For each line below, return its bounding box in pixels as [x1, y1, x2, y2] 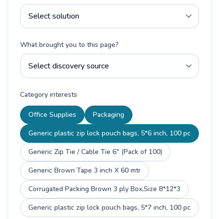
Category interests [20, 90, 77, 99]
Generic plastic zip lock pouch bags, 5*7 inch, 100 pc [28, 203, 191, 212]
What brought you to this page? [20, 40, 119, 49]
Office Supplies [28, 110, 76, 119]
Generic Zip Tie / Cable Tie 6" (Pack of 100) [28, 147, 162, 156]
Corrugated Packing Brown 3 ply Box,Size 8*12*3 [28, 184, 180, 194]
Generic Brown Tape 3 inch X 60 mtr [28, 166, 141, 175]
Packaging [93, 110, 124, 119]
